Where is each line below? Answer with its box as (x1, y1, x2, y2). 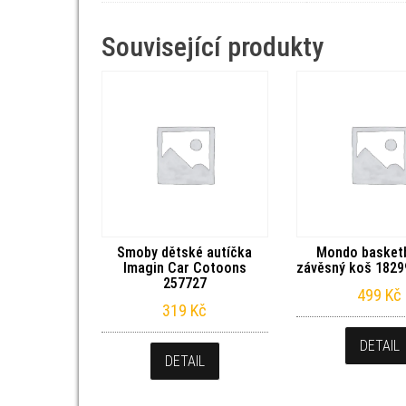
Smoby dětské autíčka (117, 243, 253, 261)
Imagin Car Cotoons (122, 258, 246, 276)
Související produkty (101, 31, 324, 63)
